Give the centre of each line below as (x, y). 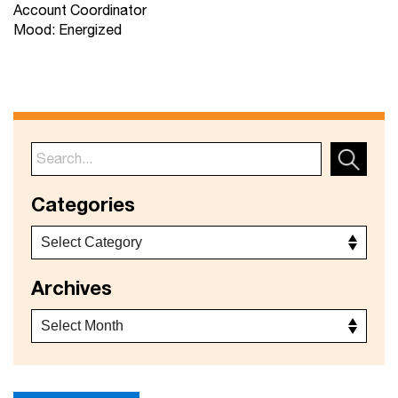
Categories (83, 205)
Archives (72, 289)
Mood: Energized (68, 31)
